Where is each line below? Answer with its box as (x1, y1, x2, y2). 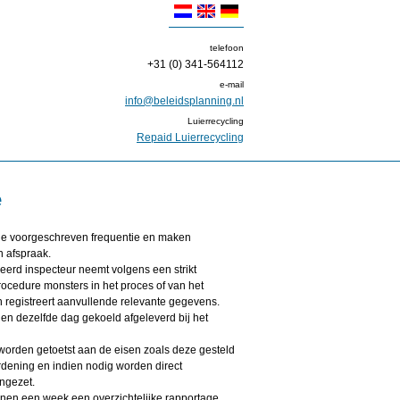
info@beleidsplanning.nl (125, 95, 244, 107)
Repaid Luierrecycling (137, 131, 244, 144)
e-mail (220, 79, 244, 89)
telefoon (210, 43, 244, 53)
